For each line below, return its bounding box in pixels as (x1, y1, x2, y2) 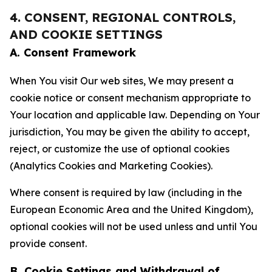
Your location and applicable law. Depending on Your (10, 109, 260, 121)
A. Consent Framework (10, 46, 136, 59)
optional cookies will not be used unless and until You (10, 220, 257, 233)
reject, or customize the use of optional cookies (10, 143, 229, 155)
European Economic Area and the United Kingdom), (10, 203, 253, 216)
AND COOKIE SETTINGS (10, 27, 163, 42)
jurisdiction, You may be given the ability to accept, (10, 126, 250, 138)
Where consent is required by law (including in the (10, 186, 242, 199)
